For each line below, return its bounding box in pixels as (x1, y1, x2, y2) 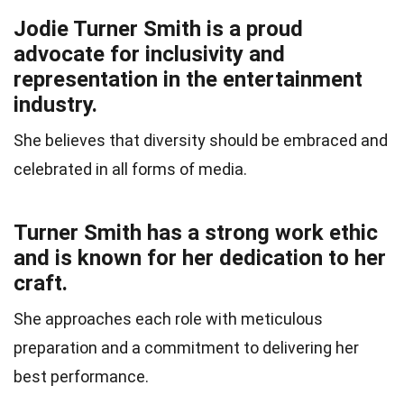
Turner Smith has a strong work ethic (14, 220, 378, 246)
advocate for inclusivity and (14, 41, 285, 68)
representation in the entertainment (14, 67, 363, 93)
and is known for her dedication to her (14, 245, 386, 271)
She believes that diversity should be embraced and (14, 131, 388, 151)
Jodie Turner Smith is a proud (14, 16, 303, 42)
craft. (14, 271, 68, 297)
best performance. (14, 367, 149, 387)
